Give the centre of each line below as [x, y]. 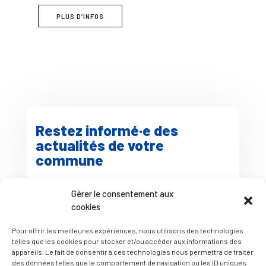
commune [69, 160]
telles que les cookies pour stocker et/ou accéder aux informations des [127, 241]
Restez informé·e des [107, 130]
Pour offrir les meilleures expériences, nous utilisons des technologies [128, 230]
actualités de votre [99, 145]
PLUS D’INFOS [80, 16]
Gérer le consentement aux [122, 194]
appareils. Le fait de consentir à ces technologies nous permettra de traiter [133, 252]
